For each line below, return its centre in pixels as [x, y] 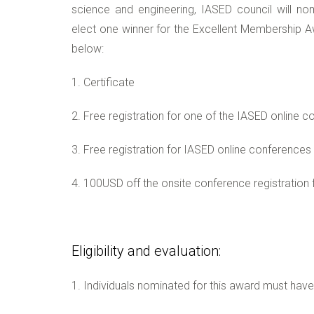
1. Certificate [103, 82]
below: [88, 49]
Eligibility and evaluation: [146, 251]
